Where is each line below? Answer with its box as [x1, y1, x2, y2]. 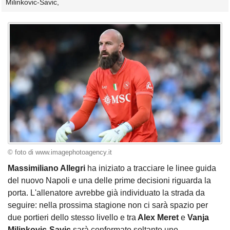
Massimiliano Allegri [8, 164, 87, 173]
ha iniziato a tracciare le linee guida [87, 164, 216, 173]
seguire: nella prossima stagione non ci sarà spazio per [8, 201, 208, 210]
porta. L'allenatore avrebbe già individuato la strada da [8, 188, 205, 198]
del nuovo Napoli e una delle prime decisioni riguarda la [8, 176, 211, 185]
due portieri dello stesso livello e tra [8, 213, 136, 222]
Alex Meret [136, 213, 181, 222]
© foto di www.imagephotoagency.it [8, 148, 112, 156]
